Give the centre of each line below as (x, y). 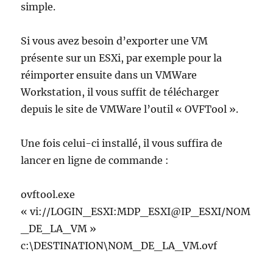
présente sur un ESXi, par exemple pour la (122, 58)
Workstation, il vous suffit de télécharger (120, 92)
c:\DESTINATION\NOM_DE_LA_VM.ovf (119, 246)
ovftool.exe (48, 194)
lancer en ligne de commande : (95, 160)
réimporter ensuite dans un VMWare (109, 75)
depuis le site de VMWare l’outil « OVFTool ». (130, 109)
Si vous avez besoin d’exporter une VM (115, 41)
